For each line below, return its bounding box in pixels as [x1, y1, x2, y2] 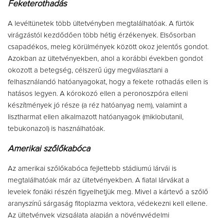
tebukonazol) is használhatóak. [7, 125, 105, 132]
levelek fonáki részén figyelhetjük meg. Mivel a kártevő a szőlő [7, 188, 208, 196]
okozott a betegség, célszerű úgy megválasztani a [7, 66, 168, 74]
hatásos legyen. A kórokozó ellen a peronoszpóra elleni [7, 90, 188, 97]
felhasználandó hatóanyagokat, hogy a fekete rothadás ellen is [7, 78, 208, 86]
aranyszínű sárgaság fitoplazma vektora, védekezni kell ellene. [7, 200, 207, 207]
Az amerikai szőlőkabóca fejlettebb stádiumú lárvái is [7, 164, 177, 172]
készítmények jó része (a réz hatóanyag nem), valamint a [7, 101, 187, 109]
